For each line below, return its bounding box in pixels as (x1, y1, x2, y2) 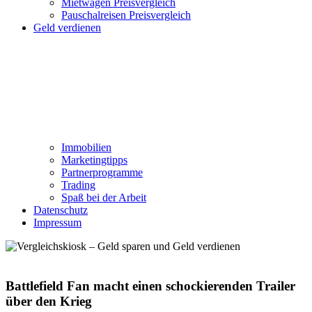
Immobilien (61, 141, 111, 153)
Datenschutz (33, 204, 88, 216)
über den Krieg (6, 293, 92, 309)
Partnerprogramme (61, 166, 143, 178)
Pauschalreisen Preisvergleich (61, 9, 191, 21)
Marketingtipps (61, 154, 127, 166)
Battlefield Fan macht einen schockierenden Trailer (6, 278, 295, 293)
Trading (61, 179, 95, 191)
